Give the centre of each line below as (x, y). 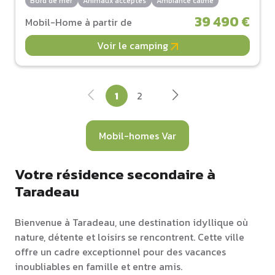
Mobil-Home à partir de (79, 22)
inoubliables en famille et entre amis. (99, 266)
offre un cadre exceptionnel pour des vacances (120, 251)
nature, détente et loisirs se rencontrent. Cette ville (130, 237)
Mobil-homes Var (137, 135)
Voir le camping (134, 45)
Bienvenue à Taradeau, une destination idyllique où (131, 222)
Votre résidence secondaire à (115, 174)
